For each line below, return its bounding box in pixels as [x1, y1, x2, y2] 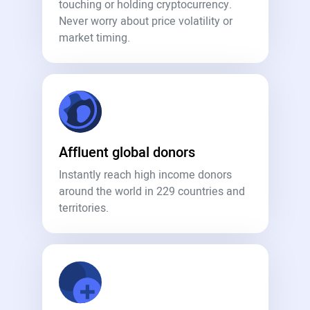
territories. [58, 200, 109, 217]
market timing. [58, 30, 130, 46]
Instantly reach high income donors [58, 167, 232, 183]
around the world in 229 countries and [58, 183, 245, 200]
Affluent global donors [58, 143, 195, 163]
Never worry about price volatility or [58, 13, 232, 30]
